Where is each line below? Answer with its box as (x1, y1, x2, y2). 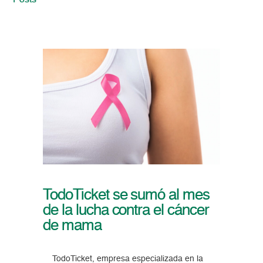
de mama (42, 218, 102, 234)
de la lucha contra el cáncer (42, 203, 209, 219)
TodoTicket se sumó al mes (42, 188, 210, 204)
